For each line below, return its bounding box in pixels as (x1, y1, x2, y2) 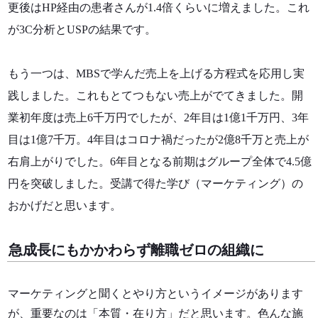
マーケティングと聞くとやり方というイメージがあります (8, 287, 303, 300)
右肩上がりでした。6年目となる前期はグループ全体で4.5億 (8, 155, 312, 168)
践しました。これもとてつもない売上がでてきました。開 (8, 89, 303, 102)
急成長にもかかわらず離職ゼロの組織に (9, 241, 264, 258)
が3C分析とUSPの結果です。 (8, 23, 168, 35)
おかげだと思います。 (8, 199, 121, 212)
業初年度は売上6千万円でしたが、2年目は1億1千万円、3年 (8, 111, 309, 124)
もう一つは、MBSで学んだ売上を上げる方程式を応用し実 (8, 67, 305, 79)
